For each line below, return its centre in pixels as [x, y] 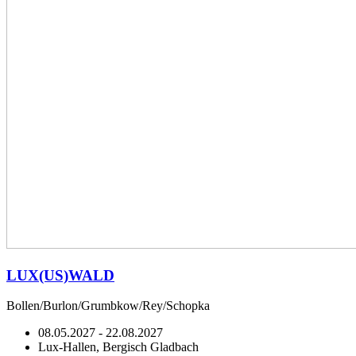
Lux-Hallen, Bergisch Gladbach [118, 347]
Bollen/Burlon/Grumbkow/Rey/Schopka [108, 306]
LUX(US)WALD [60, 275]
